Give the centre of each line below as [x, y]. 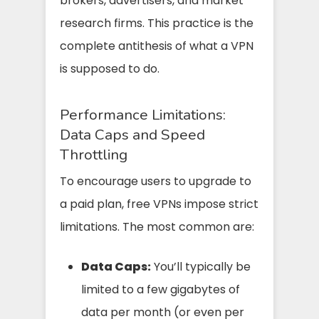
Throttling [94, 154]
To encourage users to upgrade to [156, 181]
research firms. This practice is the [157, 23]
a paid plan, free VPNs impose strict [159, 204]
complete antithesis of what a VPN [157, 46]
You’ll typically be [201, 266]
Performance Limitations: [143, 114]
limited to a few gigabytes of [161, 289]
